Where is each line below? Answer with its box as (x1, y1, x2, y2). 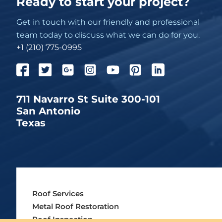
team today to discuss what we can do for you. (16, 29, 200, 40)
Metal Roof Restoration (32, 202, 119, 211)
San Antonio (16, 105, 80, 117)
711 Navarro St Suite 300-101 (16, 93, 160, 106)
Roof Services (32, 189, 84, 198)
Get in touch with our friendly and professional (16, 16, 200, 27)
